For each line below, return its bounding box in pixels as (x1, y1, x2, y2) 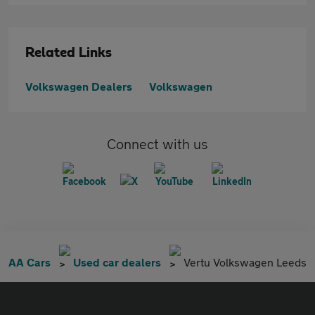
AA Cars (8, 255, 51, 269)
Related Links (25, 46, 112, 60)
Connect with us (107, 136, 208, 152)
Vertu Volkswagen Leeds (184, 255, 307, 269)
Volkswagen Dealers (25, 79, 132, 93)
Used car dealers (73, 255, 161, 269)
